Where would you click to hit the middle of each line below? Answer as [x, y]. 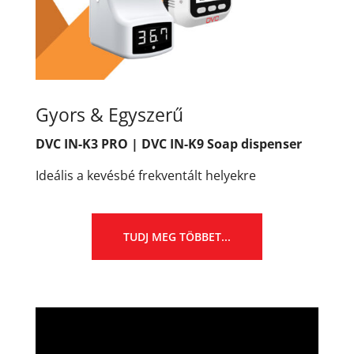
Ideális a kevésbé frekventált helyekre [145, 175]
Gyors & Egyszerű [109, 114]
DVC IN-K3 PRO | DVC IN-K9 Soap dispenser [168, 143]
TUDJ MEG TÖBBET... [177, 236]
